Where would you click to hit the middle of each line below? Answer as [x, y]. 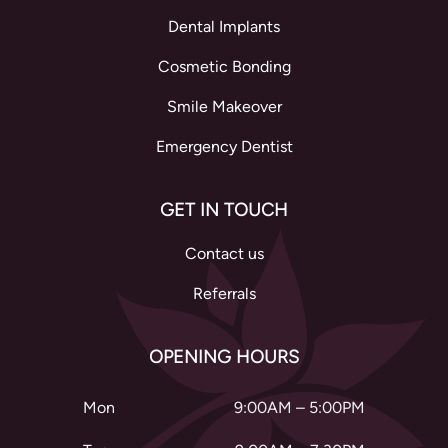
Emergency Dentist [224, 147]
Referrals [224, 294]
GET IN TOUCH [224, 210]
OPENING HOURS [224, 357]
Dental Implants [224, 27]
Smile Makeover [224, 107]
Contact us [224, 254]
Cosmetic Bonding [224, 67]
